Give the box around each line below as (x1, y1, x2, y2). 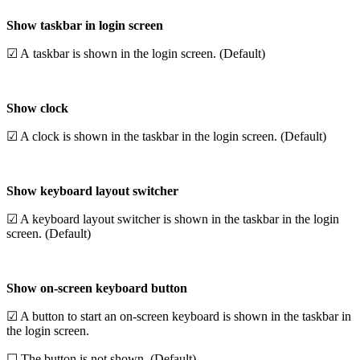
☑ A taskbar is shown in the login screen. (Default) (6, 47, 265, 61)
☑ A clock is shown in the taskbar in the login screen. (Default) (6, 129, 326, 144)
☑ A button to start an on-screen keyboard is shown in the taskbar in (6, 309, 351, 324)
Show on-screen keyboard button (6, 281, 187, 296)
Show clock (6, 101, 68, 116)
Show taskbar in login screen (6, 18, 163, 33)
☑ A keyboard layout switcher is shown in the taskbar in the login (6, 212, 339, 227)
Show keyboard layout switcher (6, 184, 178, 198)
